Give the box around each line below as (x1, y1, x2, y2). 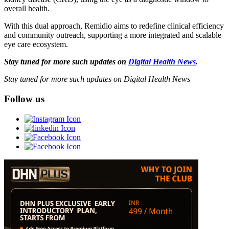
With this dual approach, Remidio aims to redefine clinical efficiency (4, 21, 224, 31)
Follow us (4, 94, 44, 105)
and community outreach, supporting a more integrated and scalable (4, 31, 221, 40)
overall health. (4, 4, 50, 13)
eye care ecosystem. (4, 40, 68, 49)
